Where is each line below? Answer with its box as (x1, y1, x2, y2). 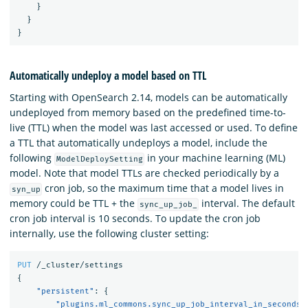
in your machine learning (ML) (144, 151, 286, 164)
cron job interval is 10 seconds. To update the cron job (10, 211, 261, 225)
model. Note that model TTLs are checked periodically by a (10, 166, 279, 179)
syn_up (11, 184, 41, 194)
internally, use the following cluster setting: (10, 226, 209, 240)
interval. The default (199, 196, 296, 210)
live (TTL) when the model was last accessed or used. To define (10, 120, 298, 134)
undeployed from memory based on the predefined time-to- (10, 105, 286, 119)
